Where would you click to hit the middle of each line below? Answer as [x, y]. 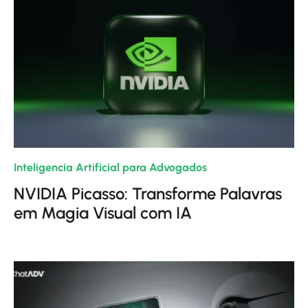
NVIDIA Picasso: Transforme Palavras [148, 194]
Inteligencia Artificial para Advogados [110, 167]
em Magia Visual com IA [103, 213]
